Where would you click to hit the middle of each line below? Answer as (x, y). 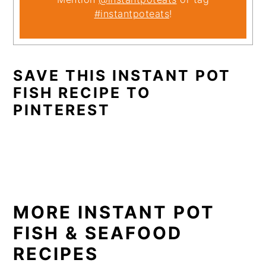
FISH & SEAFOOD (98, 233)
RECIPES (56, 254)
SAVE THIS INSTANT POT (122, 76)
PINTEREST (62, 110)
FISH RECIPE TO (82, 93)
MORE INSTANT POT (114, 213)
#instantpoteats (132, 14)
